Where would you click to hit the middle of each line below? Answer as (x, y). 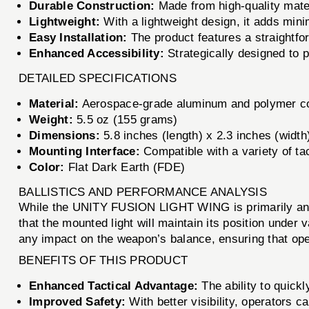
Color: (47, 167)
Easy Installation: (78, 37)
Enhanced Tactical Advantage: (114, 286)
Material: (54, 103)
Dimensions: (64, 135)
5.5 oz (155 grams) (125, 119)
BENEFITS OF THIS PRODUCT (103, 260)
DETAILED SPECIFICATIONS (98, 78)
